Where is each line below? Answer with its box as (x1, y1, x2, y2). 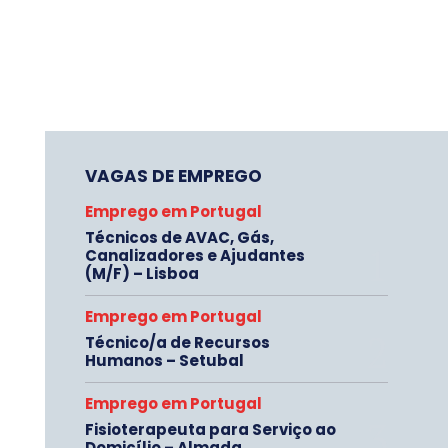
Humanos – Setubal (84, 350, 244, 371)
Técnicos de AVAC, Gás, (84, 227, 274, 248)
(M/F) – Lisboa (84, 263, 199, 284)
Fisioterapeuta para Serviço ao (84, 419, 336, 440)
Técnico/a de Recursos (84, 332, 270, 353)
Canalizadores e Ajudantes (84, 245, 305, 266)
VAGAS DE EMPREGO (84, 164, 262, 188)
